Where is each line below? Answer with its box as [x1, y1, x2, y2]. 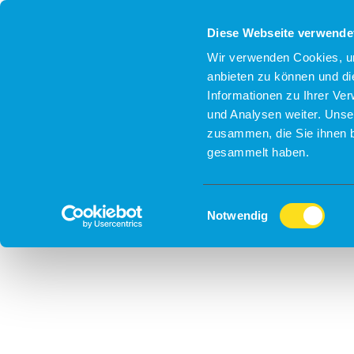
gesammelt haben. [207, 145, 310, 160]
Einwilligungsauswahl [206, 198, 318, 213]
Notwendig [207, 208, 269, 222]
